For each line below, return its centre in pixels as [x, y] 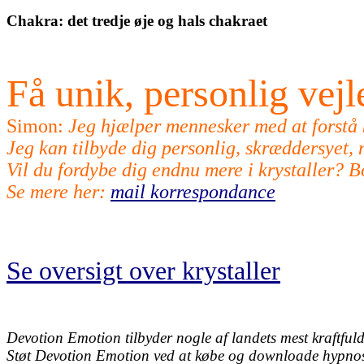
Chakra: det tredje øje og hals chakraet [137, 20]
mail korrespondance [193, 191]
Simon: [37, 126]
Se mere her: [56, 191]
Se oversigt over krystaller [143, 270]
